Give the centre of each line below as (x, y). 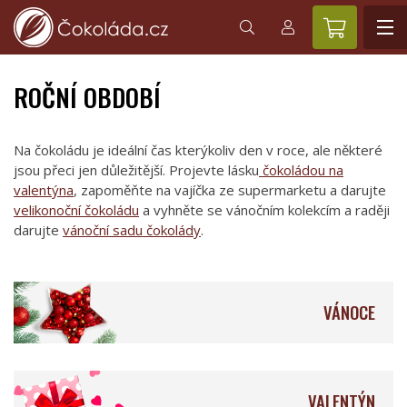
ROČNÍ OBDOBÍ (87, 97)
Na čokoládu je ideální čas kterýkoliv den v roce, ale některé (198, 150)
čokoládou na (301, 170)
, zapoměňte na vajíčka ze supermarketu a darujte (230, 190)
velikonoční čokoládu (76, 210)
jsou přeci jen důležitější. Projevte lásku (136, 170)
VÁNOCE (349, 312)
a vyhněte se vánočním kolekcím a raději (264, 210)
